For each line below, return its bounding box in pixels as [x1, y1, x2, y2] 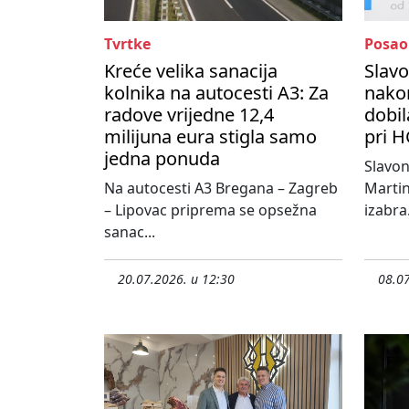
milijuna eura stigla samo [104, 124, 317, 150]
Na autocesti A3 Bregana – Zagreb [104, 178, 338, 199]
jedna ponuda [104, 146, 220, 172]
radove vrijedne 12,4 [104, 102, 274, 128]
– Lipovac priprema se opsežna [104, 200, 317, 221]
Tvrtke [104, 34, 151, 55]
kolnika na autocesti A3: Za [104, 80, 329, 106]
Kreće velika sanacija [104, 58, 278, 84]
